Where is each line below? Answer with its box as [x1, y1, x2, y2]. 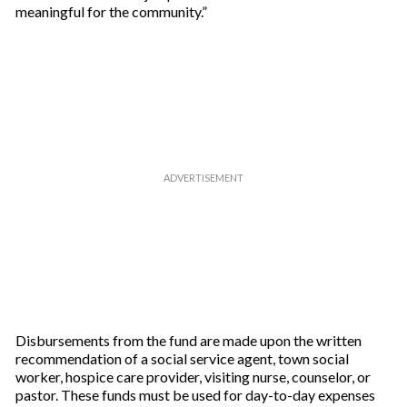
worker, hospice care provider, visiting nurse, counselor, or [15, 368, 371, 386]
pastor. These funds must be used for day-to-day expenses [15, 386, 375, 404]
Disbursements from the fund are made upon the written [15, 332, 362, 350]
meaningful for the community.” [15, 3, 207, 21]
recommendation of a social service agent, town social [15, 350, 349, 368]
